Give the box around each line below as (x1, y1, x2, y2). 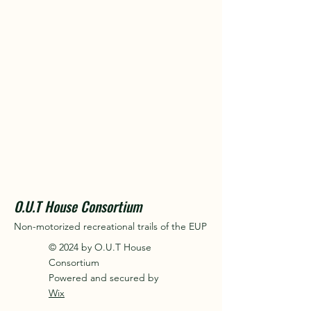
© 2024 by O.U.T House (49, 241, 151, 253)
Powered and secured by (49, 271, 158, 284)
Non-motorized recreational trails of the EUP (14, 220, 207, 233)
